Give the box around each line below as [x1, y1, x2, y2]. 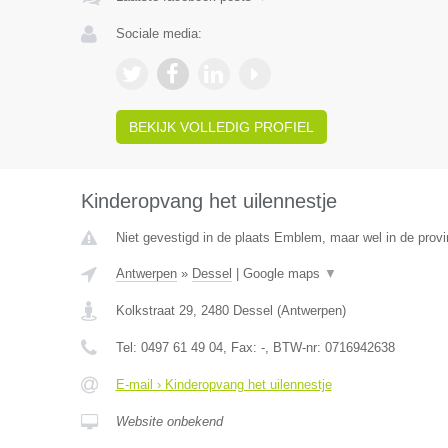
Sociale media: [115, 26, 202, 41]
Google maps [242, 266, 324, 281]
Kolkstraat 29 [115, 303, 193, 318]
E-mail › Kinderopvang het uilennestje [115, 377, 332, 392]
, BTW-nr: [264, 340, 325, 355]
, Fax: [222, 340, 261, 355]
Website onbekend [115, 414, 223, 429]
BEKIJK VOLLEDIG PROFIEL [128, 119, 314, 135]
